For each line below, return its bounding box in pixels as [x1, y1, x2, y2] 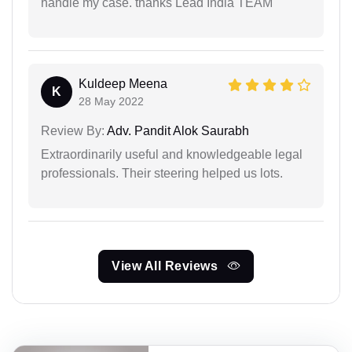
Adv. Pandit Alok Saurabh [104, 124, 249, 138]
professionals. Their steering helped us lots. [41, 167, 283, 181]
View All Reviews [112, 259, 222, 273]
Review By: [41, 124, 104, 138]
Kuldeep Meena [79, 77, 167, 91]
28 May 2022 [79, 95, 144, 108]
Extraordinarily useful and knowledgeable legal [41, 148, 302, 162]
